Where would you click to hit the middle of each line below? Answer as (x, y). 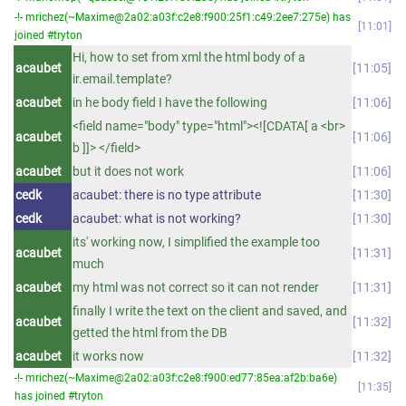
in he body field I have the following (170, 102)
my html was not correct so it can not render (196, 287)
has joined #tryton (59, 396)
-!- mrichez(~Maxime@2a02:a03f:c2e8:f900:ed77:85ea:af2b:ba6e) (176, 377)
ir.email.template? (122, 78)
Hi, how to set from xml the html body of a (189, 57)
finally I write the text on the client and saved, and (210, 310)
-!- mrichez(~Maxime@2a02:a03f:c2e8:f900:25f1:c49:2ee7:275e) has (183, 17)
